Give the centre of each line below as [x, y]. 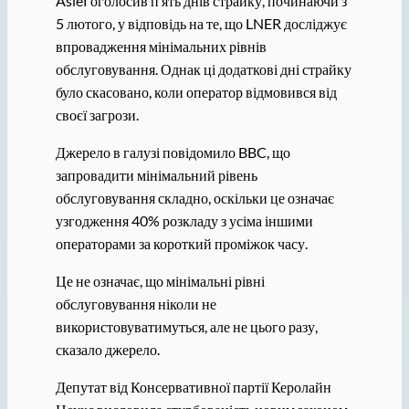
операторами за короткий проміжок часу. [181, 243]
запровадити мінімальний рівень [156, 174]
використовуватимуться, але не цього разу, [186, 327]
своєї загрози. [97, 114]
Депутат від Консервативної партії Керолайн [193, 387]
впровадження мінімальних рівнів [161, 46]
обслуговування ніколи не [136, 304]
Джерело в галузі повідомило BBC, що [173, 152]
